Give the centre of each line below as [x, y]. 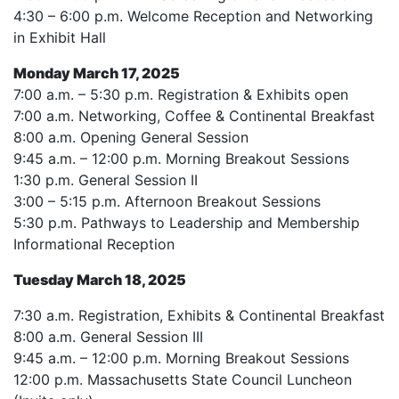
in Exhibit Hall [60, 37]
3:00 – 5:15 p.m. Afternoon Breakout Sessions [167, 201]
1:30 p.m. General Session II [106, 180]
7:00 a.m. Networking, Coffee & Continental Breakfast [194, 116]
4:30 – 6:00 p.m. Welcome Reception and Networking [193, 16]
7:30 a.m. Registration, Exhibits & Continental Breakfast [199, 315]
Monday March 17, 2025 [97, 73]
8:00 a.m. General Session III [108, 337]
